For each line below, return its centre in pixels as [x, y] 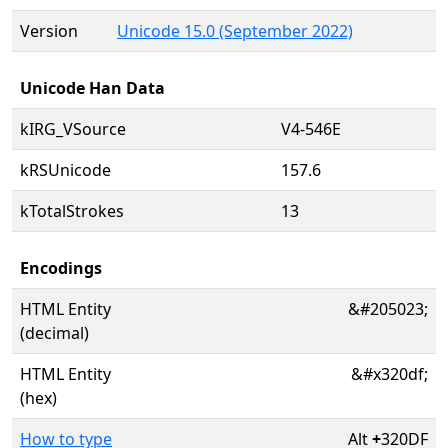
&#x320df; [389, 374]
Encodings [61, 268]
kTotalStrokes [72, 211]
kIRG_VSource [73, 129]
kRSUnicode [65, 170]
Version [49, 31]
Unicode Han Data [92, 88]
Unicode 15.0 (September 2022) [235, 31]
